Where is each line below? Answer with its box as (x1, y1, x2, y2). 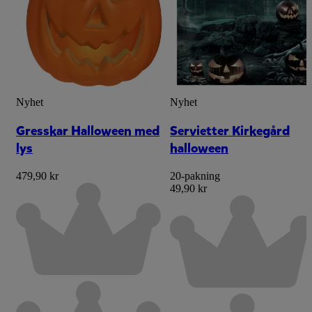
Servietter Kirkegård (170, 122, 290, 140)
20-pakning (170, 169, 220, 182)
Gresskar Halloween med (16, 122, 159, 140)
